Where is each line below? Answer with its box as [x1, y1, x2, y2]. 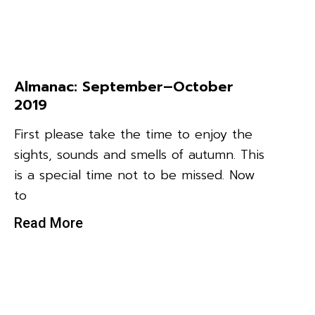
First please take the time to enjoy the [14, 124, 252, 144]
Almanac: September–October [14, 75, 233, 97]
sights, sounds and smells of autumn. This [14, 144, 264, 165]
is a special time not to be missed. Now [14, 165, 255, 185]
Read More [14, 214, 83, 231]
